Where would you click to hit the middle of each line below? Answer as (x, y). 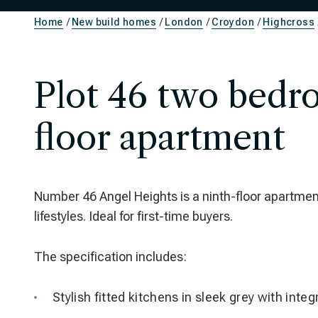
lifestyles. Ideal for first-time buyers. (133, 216)
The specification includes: (110, 257)
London (184, 22)
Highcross (289, 22)
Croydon (233, 22)
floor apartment (160, 137)
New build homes (114, 22)
